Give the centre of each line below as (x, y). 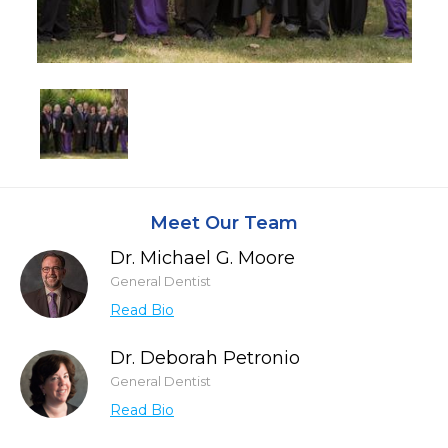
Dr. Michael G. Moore (202, 258)
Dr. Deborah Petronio (205, 358)
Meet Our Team (224, 223)
